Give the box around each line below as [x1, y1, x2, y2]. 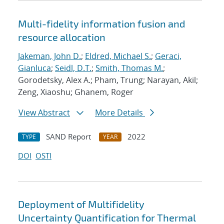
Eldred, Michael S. [85, 50, 151, 62]
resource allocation [18, 31, 105, 43]
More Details [95, 107, 145, 118]
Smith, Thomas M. [95, 62, 163, 74]
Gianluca [18, 62, 51, 74]
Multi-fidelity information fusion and [18, 17, 185, 30]
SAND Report [46, 131, 91, 142]
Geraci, [155, 50, 181, 62]
